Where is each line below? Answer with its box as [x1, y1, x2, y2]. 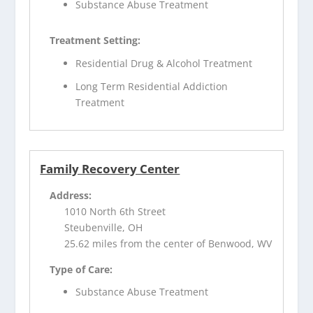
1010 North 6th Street [64, 204, 166, 218]
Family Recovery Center [40, 160, 180, 177]
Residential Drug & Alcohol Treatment [75, 56, 253, 70]
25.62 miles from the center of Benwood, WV [64, 236, 272, 250]
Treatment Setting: [50, 34, 141, 48]
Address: [50, 188, 92, 202]
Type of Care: [50, 262, 113, 276]
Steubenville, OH [64, 220, 143, 234]
